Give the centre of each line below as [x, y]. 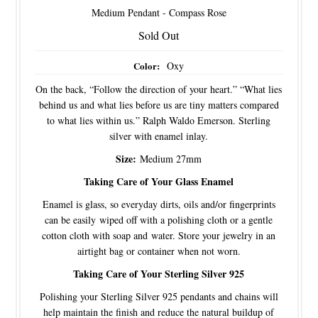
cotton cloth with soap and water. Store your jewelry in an [159, 235]
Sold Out [159, 35]
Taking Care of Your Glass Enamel [159, 181]
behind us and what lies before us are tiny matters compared [159, 104]
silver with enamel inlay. [159, 136]
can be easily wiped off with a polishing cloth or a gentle [159, 219]
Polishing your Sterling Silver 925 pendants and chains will [159, 296]
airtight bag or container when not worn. [159, 251]
